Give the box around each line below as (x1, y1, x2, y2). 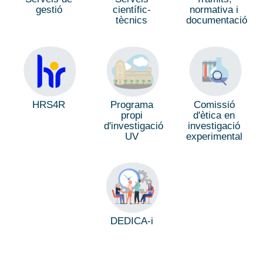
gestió (35, 4, 62, 16)
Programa (110, 99, 153, 111)
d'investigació (103, 120, 163, 132)
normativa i (190, 4, 239, 16)
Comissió (193, 99, 235, 110)
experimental (186, 130, 243, 142)
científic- (112, 4, 151, 16)
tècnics (116, 15, 147, 26)
